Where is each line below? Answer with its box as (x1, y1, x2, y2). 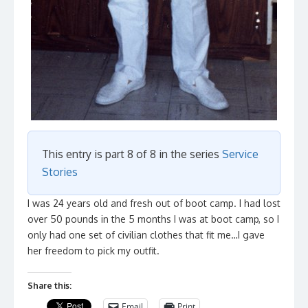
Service (222, 147, 258, 161)
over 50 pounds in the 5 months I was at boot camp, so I (27, 213, 279, 225)
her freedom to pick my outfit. (27, 245, 159, 256)
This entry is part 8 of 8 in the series (42, 147, 222, 161)
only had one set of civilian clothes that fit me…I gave (27, 229, 265, 241)
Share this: (27, 280, 71, 291)
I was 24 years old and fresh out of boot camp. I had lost (27, 197, 280, 209)
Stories (42, 165, 78, 179)
